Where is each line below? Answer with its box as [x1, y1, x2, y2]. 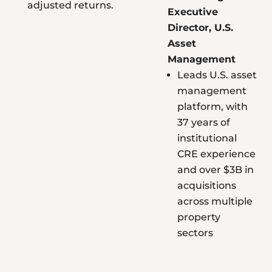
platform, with [177, 101, 248, 113]
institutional [177, 132, 237, 144]
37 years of [177, 117, 230, 129]
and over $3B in [177, 164, 254, 176]
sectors [177, 227, 213, 239]
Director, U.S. [167, 22, 233, 34]
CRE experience [177, 148, 256, 160]
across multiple [177, 195, 253, 208]
